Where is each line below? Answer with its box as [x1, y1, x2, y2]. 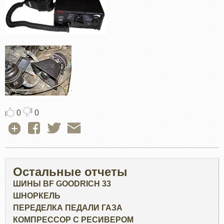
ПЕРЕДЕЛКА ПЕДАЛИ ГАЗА [13, 203, 122, 212]
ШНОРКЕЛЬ [13, 191, 60, 200]
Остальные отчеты [13, 165, 127, 179]
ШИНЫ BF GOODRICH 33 [13, 179, 111, 188]
